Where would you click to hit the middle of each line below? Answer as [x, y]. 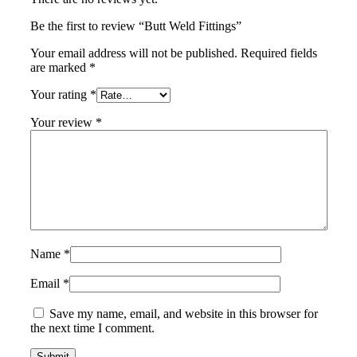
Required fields [279, 53]
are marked [59, 68]
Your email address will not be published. [133, 53]
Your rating [60, 95]
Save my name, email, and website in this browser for [183, 314]
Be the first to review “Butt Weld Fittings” [135, 26]
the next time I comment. [92, 328]
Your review [63, 123]
